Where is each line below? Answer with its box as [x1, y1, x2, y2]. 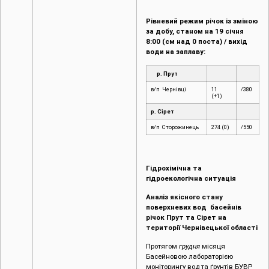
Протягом [146, 242, 179, 251]
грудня [179, 242, 200, 251]
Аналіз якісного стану [146, 192, 223, 201]
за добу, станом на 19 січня [146, 26, 244, 35]
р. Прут [151, 70, 178, 77]
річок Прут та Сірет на [146, 213, 226, 222]
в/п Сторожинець [151, 124, 199, 131]
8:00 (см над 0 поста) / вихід [146, 37, 247, 46]
